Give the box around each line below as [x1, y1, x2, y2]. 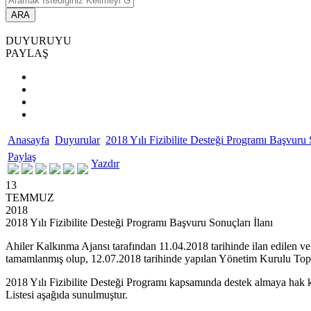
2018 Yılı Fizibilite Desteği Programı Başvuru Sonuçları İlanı [6, 217, 273, 228]
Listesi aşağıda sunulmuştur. [6, 289, 128, 301]
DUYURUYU [6, 35, 72, 47]
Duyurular [55, 134, 100, 146]
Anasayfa [8, 134, 49, 146]
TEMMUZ [6, 192, 54, 203]
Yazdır [91, 158, 119, 169]
